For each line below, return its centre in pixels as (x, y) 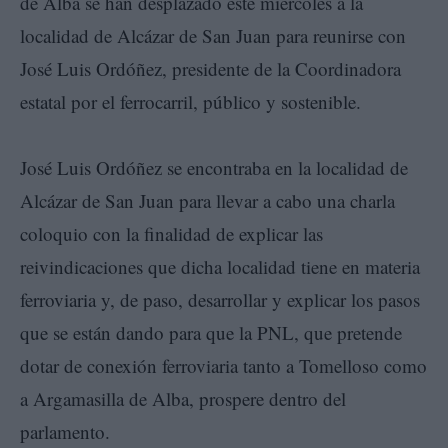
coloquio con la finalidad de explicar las (171, 233)
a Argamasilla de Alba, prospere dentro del (183, 398)
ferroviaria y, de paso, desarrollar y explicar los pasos (220, 299)
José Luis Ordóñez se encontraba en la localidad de (214, 167)
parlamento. (65, 431)
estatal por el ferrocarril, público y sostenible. (190, 101)
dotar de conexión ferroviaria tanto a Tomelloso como (223, 365)
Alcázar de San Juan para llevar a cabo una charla (207, 200)
